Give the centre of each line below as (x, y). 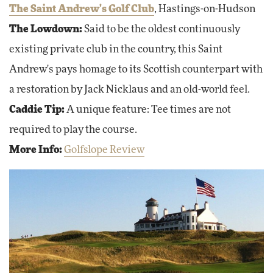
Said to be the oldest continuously (162, 30)
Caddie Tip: (38, 110)
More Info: (37, 150)
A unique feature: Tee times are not (149, 110)
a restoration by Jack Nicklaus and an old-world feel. (129, 90)
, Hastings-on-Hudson (205, 9)
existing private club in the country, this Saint (116, 50)
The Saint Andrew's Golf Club (82, 9)
